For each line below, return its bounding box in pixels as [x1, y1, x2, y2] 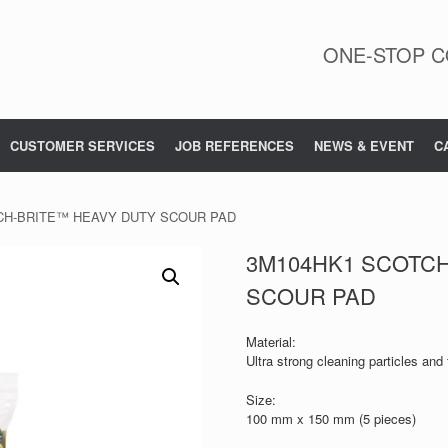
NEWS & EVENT [314, 136, 414, 155]
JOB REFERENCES [175, 136, 294, 155]
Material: [245, 332, 296, 351]
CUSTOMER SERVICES [10, 136, 155, 155]
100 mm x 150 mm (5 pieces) [245, 408, 416, 428]
